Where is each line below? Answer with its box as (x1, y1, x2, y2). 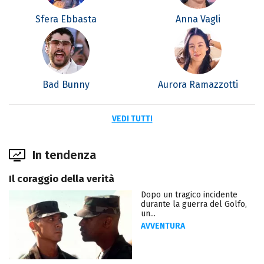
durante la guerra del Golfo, (141, 199, 247, 209)
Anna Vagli (176, 13, 220, 25)
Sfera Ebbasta (35, 13, 97, 25)
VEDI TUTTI (111, 113, 153, 124)
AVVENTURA (141, 220, 185, 231)
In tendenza (32, 147, 96, 162)
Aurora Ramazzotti (158, 78, 238, 90)
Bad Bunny (42, 78, 90, 90)
